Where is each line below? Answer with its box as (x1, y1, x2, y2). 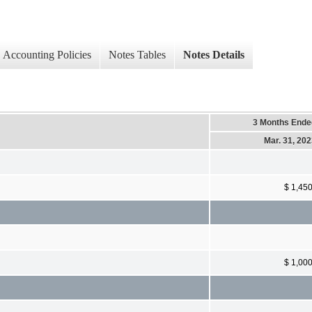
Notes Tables (109, 49, 166, 61)
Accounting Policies (3, 49, 91, 61)
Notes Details (183, 49, 244, 61)
